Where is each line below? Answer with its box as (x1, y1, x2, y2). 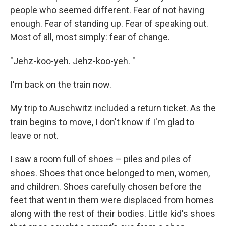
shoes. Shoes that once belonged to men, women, (10, 167, 210, 178)
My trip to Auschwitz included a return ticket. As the (10, 103, 216, 114)
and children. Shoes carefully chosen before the (10, 181, 202, 192)
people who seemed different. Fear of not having (10, 5, 204, 15)
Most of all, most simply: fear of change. (10, 32, 170, 42)
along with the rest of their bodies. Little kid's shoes (10, 208, 215, 219)
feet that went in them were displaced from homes (10, 195, 214, 205)
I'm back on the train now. (10, 79, 111, 90)
